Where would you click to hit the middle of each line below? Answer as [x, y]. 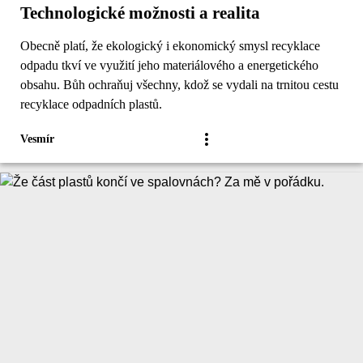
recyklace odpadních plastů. [91, 105]
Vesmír [37, 139]
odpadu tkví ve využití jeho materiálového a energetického [169, 66]
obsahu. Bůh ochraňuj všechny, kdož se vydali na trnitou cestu [179, 85]
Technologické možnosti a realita [140, 13]
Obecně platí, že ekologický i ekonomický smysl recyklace [170, 46]
